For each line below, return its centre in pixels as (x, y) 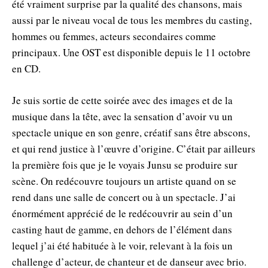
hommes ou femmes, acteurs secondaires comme (114, 36)
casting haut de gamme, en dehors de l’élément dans (122, 229)
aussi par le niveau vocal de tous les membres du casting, (132, 20)
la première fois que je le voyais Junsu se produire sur (125, 165)
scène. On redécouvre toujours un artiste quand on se (124, 181)
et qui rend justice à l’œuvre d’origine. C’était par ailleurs (134, 148)
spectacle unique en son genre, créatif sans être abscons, (131, 132)
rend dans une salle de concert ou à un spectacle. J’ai (124, 197)
